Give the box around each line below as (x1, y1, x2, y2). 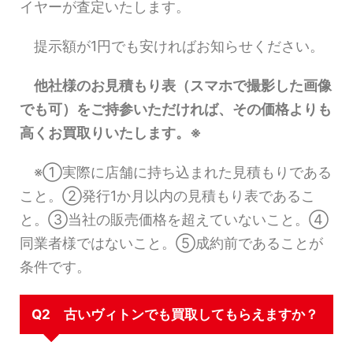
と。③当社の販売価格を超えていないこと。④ (20, 211, 329, 229)
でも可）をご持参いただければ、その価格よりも (20, 101, 332, 118)
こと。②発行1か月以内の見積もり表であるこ (20, 188, 315, 205)
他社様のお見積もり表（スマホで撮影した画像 (20, 77, 332, 95)
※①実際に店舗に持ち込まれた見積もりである (20, 164, 332, 181)
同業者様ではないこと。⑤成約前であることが (20, 235, 323, 252)
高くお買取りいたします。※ (20, 124, 202, 142)
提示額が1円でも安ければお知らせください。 (20, 38, 324, 55)
